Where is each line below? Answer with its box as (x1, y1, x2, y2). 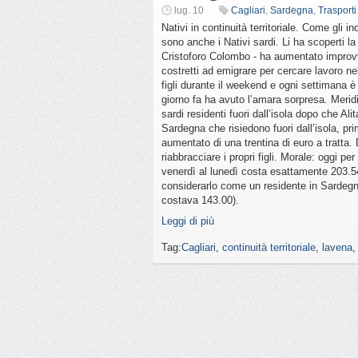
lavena (322, 241, 352, 253)
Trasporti (318, 5, 356, 16)
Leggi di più (161, 215, 214, 227)
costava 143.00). (161, 194, 239, 206)
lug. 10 (174, 5, 204, 16)
